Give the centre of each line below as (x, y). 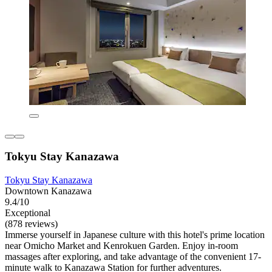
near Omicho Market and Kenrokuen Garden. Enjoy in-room (121, 246)
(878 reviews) (31, 224)
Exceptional (28, 213)
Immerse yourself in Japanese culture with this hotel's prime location (135, 235)
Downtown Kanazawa (48, 191)
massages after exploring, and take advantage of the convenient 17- (133, 257)
